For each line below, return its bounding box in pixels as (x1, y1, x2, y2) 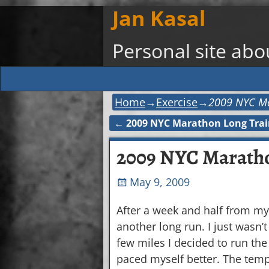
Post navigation (109, 124, 222, 145)
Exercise (156, 95, 198, 110)
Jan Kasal (112, 4, 206, 32)
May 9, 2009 (130, 174, 190, 189)
